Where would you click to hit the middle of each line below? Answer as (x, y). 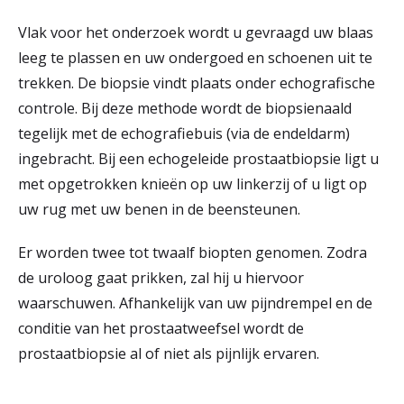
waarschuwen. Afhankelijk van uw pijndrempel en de (195, 303)
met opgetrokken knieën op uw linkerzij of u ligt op (193, 184)
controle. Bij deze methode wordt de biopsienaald (185, 108)
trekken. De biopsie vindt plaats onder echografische (197, 83)
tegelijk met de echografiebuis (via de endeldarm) (184, 133)
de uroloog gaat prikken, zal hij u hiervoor (161, 278)
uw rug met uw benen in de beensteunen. (161, 209)
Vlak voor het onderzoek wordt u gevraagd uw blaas (196, 32)
